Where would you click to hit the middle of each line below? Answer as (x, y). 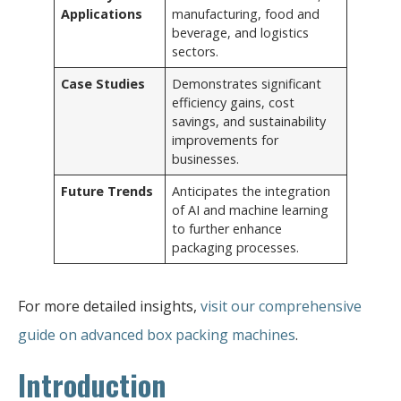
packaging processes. (236, 247)
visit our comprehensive (281, 306)
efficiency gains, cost (234, 102)
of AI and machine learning (251, 209)
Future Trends (107, 191)
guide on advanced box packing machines (157, 334)
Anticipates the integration (252, 191)
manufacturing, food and (246, 13)
